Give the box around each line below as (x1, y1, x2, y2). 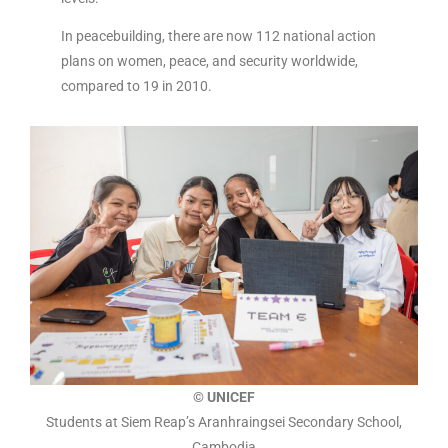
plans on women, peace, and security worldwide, (60, 52, 358, 69)
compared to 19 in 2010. (60, 77, 215, 94)
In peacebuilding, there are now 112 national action (60, 27, 376, 44)
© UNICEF (193, 389, 255, 405)
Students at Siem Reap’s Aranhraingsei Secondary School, (46, 414, 402, 430)
